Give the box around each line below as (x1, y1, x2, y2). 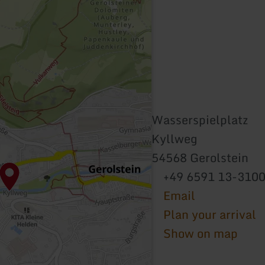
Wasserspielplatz (151, 109, 248, 130)
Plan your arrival (163, 204, 256, 224)
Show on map (163, 223, 238, 243)
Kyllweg (151, 128, 198, 148)
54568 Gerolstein (151, 147, 248, 167)
